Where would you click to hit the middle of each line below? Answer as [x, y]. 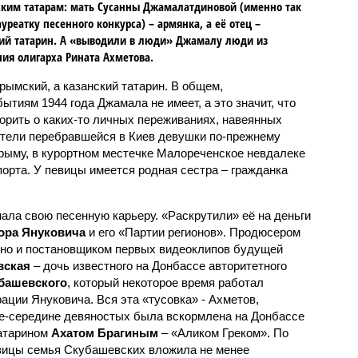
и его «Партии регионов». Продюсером [193, 232]
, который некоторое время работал [165, 282]
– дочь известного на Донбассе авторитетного [158, 265]
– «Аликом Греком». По [223, 332]
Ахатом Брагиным [104, 332]
